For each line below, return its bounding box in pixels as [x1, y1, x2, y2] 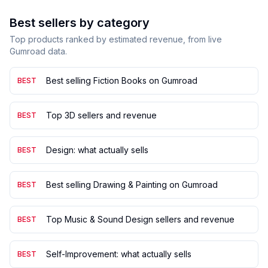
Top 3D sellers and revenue [46, 110, 157, 120]
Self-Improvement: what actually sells [46, 249, 191, 259]
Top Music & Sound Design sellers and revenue [46, 214, 234, 224]
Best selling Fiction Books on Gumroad [46, 75, 197, 86]
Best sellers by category [10, 16, 150, 30]
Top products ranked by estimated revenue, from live [10, 34, 222, 44]
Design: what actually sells [46, 145, 148, 155]
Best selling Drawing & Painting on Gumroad [46, 179, 218, 190]
